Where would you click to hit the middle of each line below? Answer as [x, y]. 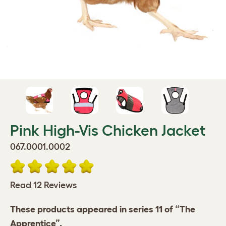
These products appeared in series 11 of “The [103, 210]
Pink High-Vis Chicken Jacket [108, 131]
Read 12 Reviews [43, 185]
